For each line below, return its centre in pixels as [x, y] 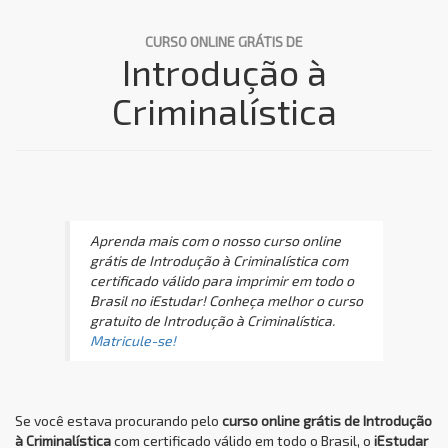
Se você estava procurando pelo [118, 420]
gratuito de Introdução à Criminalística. [212, 320]
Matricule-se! [133, 340]
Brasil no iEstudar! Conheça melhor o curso [226, 300]
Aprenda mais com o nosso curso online [215, 240]
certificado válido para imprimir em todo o [222, 280]
